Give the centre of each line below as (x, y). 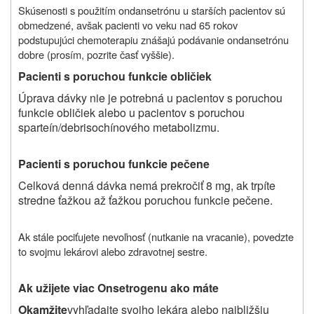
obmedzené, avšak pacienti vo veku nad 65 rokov (128, 25)
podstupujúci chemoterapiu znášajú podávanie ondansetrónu (153, 39)
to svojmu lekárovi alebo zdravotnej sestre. (113, 251)
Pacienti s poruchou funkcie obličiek (115, 76)
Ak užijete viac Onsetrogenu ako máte (118, 287)
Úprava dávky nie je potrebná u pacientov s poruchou (150, 97)
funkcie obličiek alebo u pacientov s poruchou (131, 112)
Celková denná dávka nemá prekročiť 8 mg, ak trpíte (147, 185)
